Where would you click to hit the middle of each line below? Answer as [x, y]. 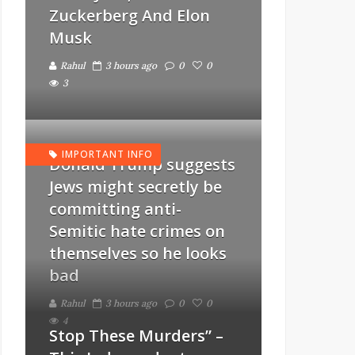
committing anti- [115, 209]
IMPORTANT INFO [107, 154]
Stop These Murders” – [136, 336]
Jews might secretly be [136, 187]
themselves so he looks [138, 253]
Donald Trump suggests [142, 164]
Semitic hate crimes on [137, 231]
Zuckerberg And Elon [130, 15]
